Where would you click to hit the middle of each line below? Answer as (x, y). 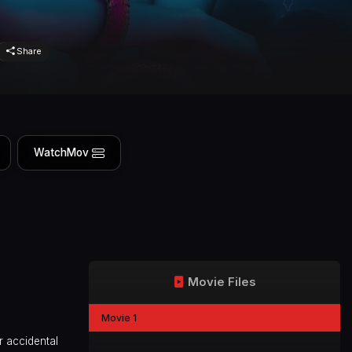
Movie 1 (119, 317)
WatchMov (61, 153)
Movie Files (222, 282)
